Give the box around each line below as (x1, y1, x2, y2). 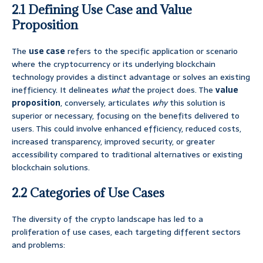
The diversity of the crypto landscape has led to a (12, 213, 203, 226)
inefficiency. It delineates (12, 83, 111, 97)
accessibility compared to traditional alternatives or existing (12, 148, 242, 161)
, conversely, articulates (60, 96, 152, 110)
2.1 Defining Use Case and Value (12, 2, 192, 18)
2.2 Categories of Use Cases (12, 185, 164, 201)
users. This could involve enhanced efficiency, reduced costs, (12, 122, 241, 136)
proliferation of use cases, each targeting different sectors (12, 225, 241, 239)
